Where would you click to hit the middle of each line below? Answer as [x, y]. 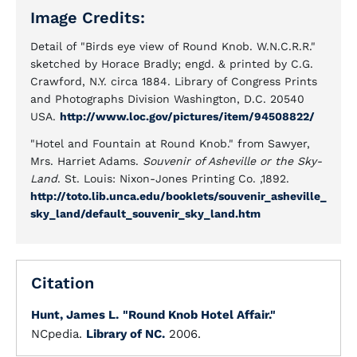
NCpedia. [59, 334]
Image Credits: [88, 18]
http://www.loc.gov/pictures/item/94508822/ [187, 116]
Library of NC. [126, 334]
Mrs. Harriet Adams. [86, 161]
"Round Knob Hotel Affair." [199, 315]
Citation [63, 283]
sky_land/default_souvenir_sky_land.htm [145, 214]
